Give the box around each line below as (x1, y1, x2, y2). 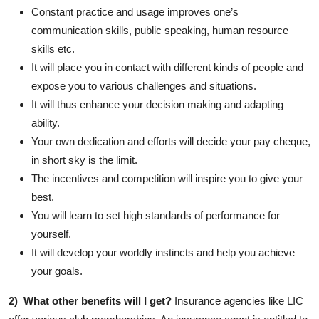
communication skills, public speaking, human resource (31, 23, 288, 36)
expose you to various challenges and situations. (31, 79, 256, 92)
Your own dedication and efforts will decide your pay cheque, (31, 135, 310, 147)
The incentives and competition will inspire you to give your (31, 172, 303, 184)
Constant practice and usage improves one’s (31, 5, 239, 18)
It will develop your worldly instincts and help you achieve (31, 246, 295, 258)
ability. (31, 116, 60, 129)
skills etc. (31, 42, 75, 55)
